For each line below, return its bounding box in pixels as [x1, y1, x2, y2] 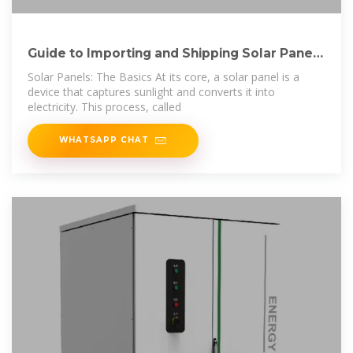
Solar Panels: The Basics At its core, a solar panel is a [28, 69, 299, 84]
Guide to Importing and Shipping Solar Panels [28, 45, 324, 61]
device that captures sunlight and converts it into [28, 84, 275, 99]
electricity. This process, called [28, 98, 181, 114]
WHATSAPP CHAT [59, 134, 149, 144]
